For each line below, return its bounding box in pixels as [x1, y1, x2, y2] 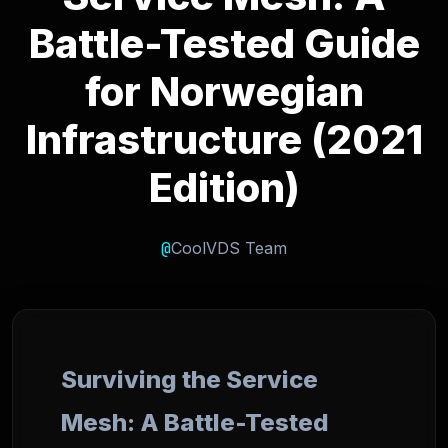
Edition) [148, 163, 300, 212]
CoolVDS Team [171, 238, 287, 258]
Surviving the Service [61, 365, 318, 394]
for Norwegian [84, 67, 364, 116]
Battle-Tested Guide [28, 19, 420, 68]
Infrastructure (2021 [25, 115, 423, 164]
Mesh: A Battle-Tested [61, 408, 329, 437]
